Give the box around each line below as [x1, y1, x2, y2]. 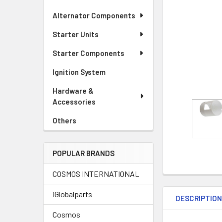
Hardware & [53, 86, 94, 95]
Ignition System [53, 67, 106, 76]
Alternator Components [53, 11, 135, 20]
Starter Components [53, 49, 124, 57]
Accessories [53, 97, 96, 106]
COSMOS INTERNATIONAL [53, 169, 139, 178]
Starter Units [53, 30, 99, 39]
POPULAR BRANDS [53, 149, 114, 158]
